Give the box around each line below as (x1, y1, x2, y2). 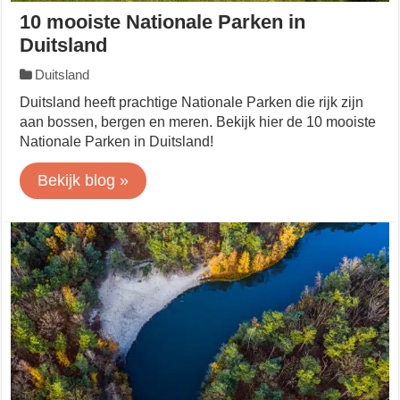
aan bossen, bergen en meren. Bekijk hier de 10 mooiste (20, 114, 377, 130)
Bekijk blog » (37, 171, 129, 190)
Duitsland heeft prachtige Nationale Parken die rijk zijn (20, 95, 364, 111)
